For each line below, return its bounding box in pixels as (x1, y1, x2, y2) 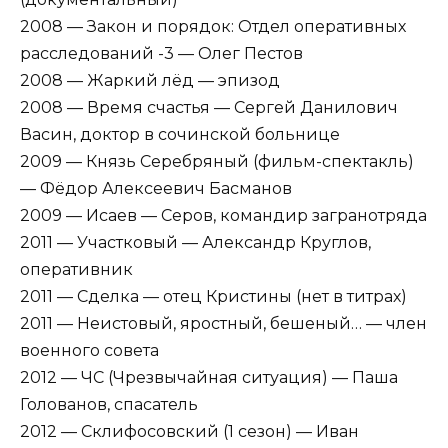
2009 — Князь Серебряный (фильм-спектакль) (20, 151, 414, 171)
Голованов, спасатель (20, 394, 198, 414)
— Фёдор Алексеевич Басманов (20, 178, 292, 198)
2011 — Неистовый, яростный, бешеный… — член (20, 313, 427, 333)
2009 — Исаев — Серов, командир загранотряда (20, 205, 427, 225)
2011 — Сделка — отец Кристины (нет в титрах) (20, 286, 407, 306)
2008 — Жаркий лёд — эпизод (20, 70, 280, 90)
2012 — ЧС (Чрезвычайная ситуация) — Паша (20, 367, 398, 387)
